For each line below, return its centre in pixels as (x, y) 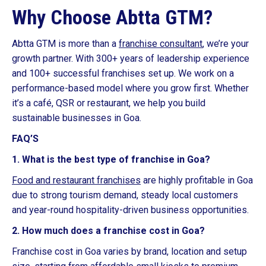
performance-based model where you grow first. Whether (130, 88)
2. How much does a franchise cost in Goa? (108, 231)
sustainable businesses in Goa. (77, 118)
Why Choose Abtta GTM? (112, 17)
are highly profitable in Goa (197, 180)
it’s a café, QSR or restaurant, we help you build (109, 103)
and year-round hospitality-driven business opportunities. (130, 210)
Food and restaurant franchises (76, 180)
